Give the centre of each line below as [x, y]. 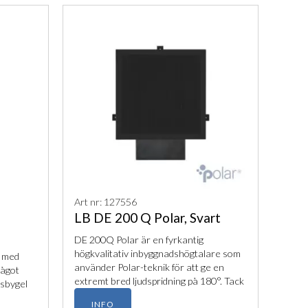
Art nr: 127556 [105, 202]
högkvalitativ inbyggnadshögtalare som [157, 254]
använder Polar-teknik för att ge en [149, 267]
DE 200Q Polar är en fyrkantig [139, 240]
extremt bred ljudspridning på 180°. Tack [159, 281]
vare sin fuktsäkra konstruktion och [150, 295]
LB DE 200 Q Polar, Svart [147, 218]
